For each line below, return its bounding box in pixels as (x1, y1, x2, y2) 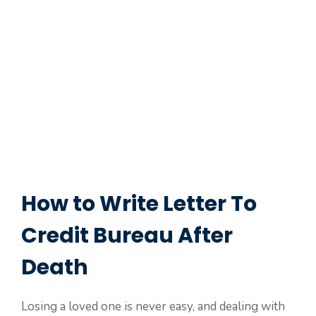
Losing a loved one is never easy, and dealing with (21, 298, 285, 315)
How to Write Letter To (21, 189, 257, 219)
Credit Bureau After (21, 221, 233, 250)
